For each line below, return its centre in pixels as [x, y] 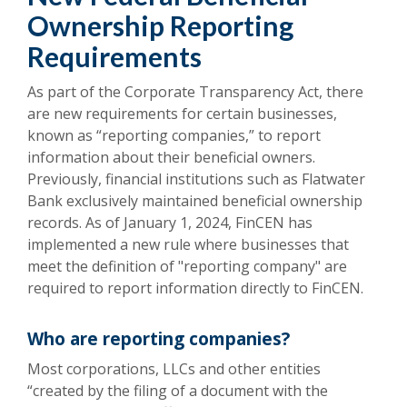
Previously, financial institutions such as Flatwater [196, 179]
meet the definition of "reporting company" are [187, 266]
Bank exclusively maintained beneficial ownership [195, 201]
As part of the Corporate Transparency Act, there [195, 92]
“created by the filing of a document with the [178, 391]
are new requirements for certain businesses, [182, 114]
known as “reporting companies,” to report [174, 135]
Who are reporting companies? [159, 339]
